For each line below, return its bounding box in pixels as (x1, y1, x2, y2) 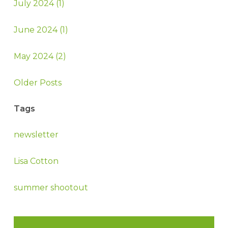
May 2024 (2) (13, 51, 66, 61)
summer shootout (13, 182, 88, 192)
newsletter (13, 130, 59, 140)
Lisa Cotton (13, 156, 59, 166)
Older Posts (13, 77, 62, 88)
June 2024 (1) (13, 24, 68, 35)
